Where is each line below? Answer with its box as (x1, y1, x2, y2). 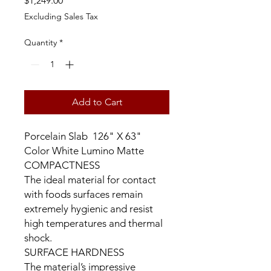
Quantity (24, 37, 57, 48)
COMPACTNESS (24, 159, 100, 171)
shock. (24, 232, 52, 244)
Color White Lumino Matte (24, 145, 144, 157)
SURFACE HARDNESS (24, 246, 124, 258)
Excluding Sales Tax (24, 11, 98, 22)
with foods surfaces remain (24, 188, 143, 200)
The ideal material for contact (24, 174, 156, 186)
